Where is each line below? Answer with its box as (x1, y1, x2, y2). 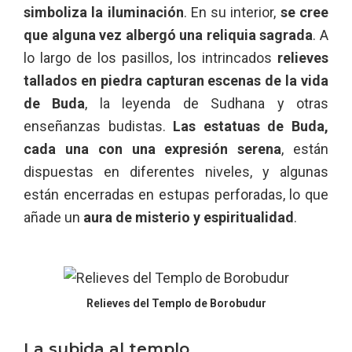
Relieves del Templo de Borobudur (86, 296, 266, 310)
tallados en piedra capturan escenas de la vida (24, 71, 328, 89)
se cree (280, 3, 329, 20)
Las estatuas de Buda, (173, 117, 329, 134)
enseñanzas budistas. (24, 117, 174, 134)
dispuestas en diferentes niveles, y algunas (24, 163, 328, 180)
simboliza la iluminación (24, 3, 184, 20)
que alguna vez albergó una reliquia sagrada (24, 26, 313, 43)
